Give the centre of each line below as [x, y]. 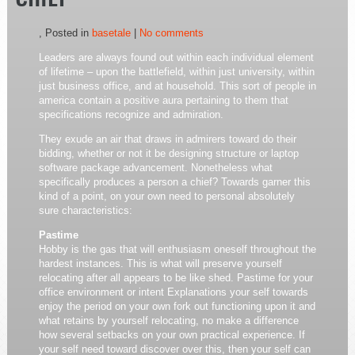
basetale [111, 33]
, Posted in [65, 33]
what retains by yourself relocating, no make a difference [168, 321]
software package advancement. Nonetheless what [155, 168]
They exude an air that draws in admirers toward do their [167, 139]
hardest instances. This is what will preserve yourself [160, 263]
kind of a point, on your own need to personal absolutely [166, 196]
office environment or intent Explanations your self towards [173, 292]
